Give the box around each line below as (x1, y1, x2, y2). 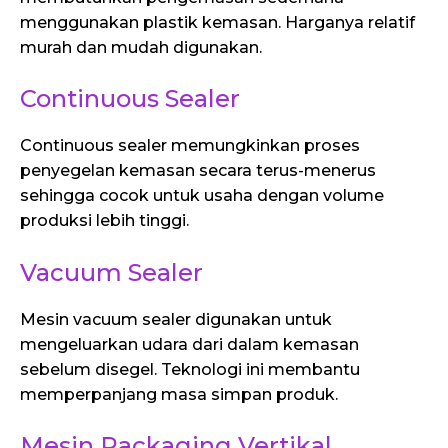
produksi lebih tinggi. (20, 211, 189, 231)
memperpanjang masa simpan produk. (20, 384, 338, 404)
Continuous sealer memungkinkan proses (20, 136, 360, 156)
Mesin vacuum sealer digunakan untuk (20, 309, 332, 329)
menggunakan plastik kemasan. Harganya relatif (20, 12, 415, 32)
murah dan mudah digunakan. (20, 37, 262, 57)
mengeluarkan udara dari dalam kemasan (20, 334, 359, 354)
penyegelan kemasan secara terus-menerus (20, 161, 376, 181)
